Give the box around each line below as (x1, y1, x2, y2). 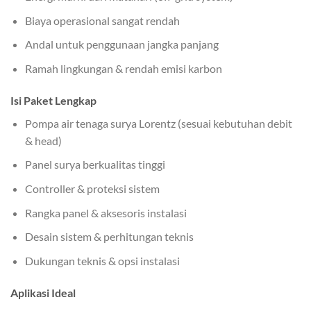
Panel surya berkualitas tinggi (24, 158, 165, 171)
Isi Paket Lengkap (10, 93, 96, 107)
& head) (24, 133, 62, 147)
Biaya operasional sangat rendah (24, 13, 180, 27)
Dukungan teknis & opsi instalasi (24, 253, 180, 267)
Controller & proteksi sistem (24, 181, 160, 195)
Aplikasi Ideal (10, 285, 76, 299)
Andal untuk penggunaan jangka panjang (24, 37, 219, 51)
